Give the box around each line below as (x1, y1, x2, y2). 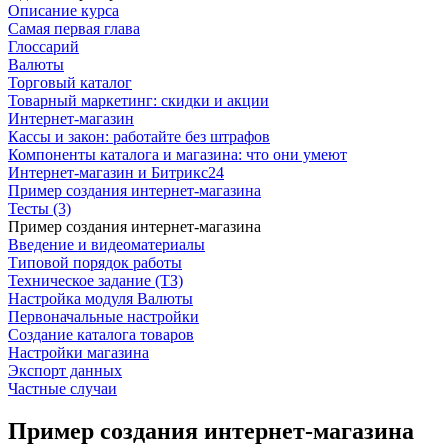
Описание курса (8, 2, 119, 19)
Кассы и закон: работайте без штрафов (8, 128, 270, 145)
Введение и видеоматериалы (8, 236, 205, 253)
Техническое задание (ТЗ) (8, 272, 183, 289)
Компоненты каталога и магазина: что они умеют (8, 146, 347, 163)
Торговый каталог (8, 74, 132, 91)
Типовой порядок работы (8, 254, 182, 271)
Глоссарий (8, 38, 79, 55)
